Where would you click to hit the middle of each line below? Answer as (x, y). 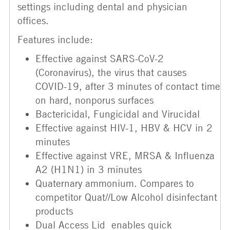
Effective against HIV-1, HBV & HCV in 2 (124, 128)
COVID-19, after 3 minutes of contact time (128, 86)
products (54, 211)
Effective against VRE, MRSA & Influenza (125, 155)
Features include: (55, 39)
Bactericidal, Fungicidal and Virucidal (118, 114)
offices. (33, 20)
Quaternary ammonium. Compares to (115, 183)
